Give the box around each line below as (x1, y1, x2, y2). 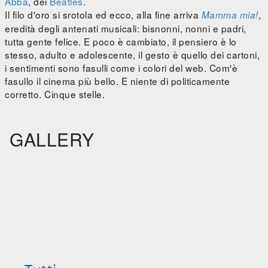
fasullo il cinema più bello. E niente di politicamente (5, 74, 230, 88)
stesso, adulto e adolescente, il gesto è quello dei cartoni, (5, 48, 260, 62)
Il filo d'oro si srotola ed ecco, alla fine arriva (5, 8, 202, 22)
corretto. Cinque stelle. (5, 87, 105, 101)
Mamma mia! (201, 8, 258, 22)
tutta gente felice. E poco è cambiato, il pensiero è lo (5, 35, 237, 48)
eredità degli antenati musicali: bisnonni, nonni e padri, (5, 22, 246, 35)
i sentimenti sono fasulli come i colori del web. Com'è (5, 61, 237, 75)
